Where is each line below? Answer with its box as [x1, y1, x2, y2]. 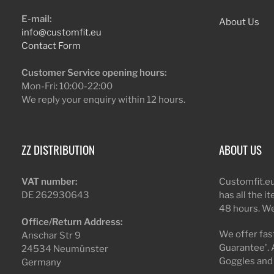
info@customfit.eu [21, 26, 102, 38]
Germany [21, 256, 61, 268]
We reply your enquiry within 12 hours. [21, 94, 185, 105]
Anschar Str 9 [21, 229, 81, 241]
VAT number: [21, 176, 78, 187]
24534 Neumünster [21, 243, 108, 254]
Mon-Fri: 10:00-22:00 [21, 80, 113, 92]
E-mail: [21, 13, 52, 24]
